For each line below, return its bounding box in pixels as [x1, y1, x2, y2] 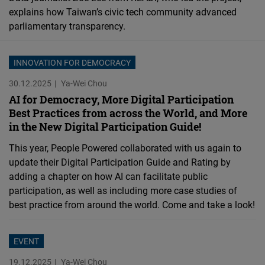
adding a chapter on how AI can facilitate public [9, 170, 208, 183]
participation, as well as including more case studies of [9, 184, 237, 198]
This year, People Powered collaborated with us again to [9, 141, 241, 155]
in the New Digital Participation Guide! [9, 119, 201, 134]
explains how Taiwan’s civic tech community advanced [9, 5, 237, 19]
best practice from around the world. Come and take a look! [9, 198, 255, 212]
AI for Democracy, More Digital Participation [9, 92, 234, 107]
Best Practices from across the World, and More [9, 106, 247, 121]
